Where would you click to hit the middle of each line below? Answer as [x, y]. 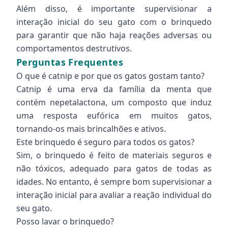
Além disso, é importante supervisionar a [114, 9]
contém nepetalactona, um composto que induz [114, 102]
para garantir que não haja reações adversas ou [114, 35]
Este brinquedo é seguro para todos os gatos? [105, 142]
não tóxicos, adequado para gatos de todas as [114, 168]
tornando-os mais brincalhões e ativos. [91, 129]
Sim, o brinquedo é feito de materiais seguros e [114, 155]
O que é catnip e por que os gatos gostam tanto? [110, 76]
